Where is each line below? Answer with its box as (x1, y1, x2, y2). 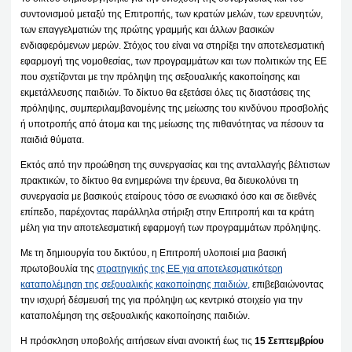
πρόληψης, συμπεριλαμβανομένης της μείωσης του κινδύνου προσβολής (20, 102, 329, 114)
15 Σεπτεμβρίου (255, 335, 324, 346)
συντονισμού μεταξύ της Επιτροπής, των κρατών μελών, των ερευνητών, (20, 8, 324, 20)
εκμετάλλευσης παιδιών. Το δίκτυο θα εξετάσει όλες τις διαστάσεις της (20, 86, 311, 98)
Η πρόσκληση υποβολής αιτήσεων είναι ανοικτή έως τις (20, 335, 255, 346)
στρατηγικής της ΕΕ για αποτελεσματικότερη (97, 262, 284, 274)
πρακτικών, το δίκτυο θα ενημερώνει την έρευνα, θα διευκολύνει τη (20, 174, 299, 186)
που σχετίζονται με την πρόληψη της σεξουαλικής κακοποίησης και (20, 71, 301, 82)
